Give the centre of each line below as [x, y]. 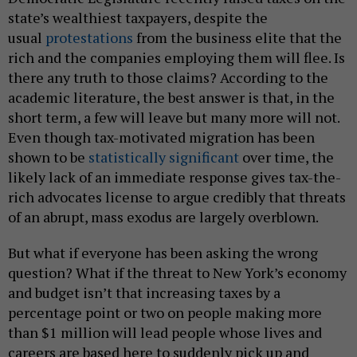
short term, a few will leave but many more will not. [174, 117]
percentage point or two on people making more [165, 312]
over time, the [286, 157]
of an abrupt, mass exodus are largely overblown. [165, 216]
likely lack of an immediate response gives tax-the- [175, 177]
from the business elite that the [237, 37]
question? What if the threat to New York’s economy [177, 272]
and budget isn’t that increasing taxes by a [144, 292]
